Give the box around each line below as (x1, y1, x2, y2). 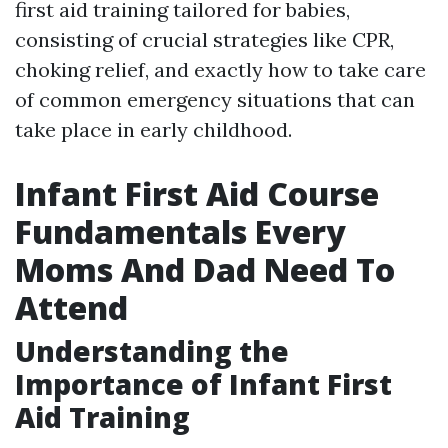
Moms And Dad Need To (15, 248, 395, 291)
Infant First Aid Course (15, 172, 379, 215)
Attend (15, 286, 128, 329)
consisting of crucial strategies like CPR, (15, 27, 394, 52)
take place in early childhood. (15, 117, 292, 142)
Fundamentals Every (15, 210, 346, 253)
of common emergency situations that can (15, 87, 415, 112)
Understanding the (15, 332, 289, 370)
